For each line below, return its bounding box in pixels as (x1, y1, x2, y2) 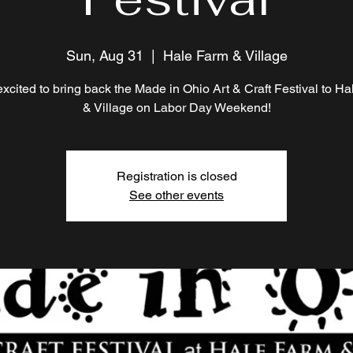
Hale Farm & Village (162, 47, 288, 64)
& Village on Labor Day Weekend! (82, 100, 271, 115)
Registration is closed (116, 169, 237, 184)
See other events (129, 188, 224, 203)
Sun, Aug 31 (65, 47, 143, 64)
